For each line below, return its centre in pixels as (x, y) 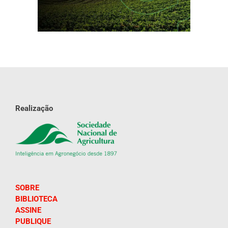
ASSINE (28, 210)
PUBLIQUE (33, 222)
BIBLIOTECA (36, 199)
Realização (34, 109)
